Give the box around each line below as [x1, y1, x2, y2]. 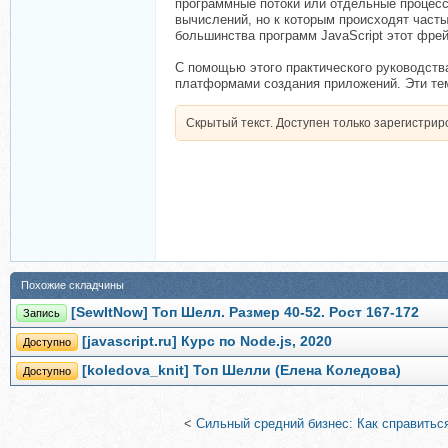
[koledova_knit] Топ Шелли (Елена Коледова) [82, 363, 401, 378]
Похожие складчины [21, 279, 124, 291]
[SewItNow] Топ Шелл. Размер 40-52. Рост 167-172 [71, 305, 419, 320]
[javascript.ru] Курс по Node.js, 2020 [82, 334, 332, 349]
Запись [23, 307, 60, 319]
